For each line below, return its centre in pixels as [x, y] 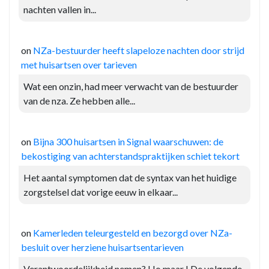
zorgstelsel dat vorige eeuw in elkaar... [101, 192]
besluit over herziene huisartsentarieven [102, 247]
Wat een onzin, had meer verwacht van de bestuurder [131, 86]
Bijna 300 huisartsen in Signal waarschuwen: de [128, 142]
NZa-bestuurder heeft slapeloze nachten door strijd [139, 50]
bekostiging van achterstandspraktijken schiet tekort [130, 156]
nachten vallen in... [60, 10]
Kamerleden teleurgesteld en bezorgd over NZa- [133, 233]
